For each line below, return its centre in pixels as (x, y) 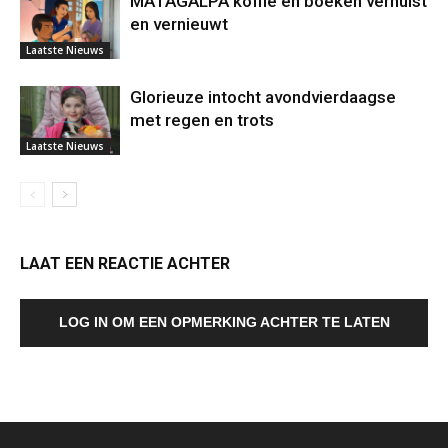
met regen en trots (202, 120)
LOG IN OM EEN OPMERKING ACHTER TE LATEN (224, 322)
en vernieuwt (179, 24)
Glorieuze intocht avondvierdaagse (263, 97)
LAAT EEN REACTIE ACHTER (125, 263)
